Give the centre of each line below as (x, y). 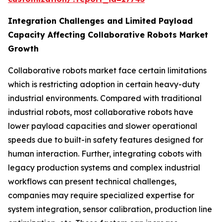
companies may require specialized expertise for (101, 195)
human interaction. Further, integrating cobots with (105, 153)
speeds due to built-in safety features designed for (106, 139)
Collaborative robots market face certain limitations (107, 70)
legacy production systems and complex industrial (104, 167)
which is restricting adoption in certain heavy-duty (104, 84)
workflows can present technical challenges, (92, 181)
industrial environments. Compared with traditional (105, 98)
